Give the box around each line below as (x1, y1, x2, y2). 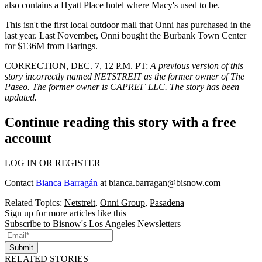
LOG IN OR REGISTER (5, 158, 101, 168)
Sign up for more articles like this (5, 208, 126, 219)
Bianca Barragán (36, 178, 98, 188)
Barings (67, 41, 95, 51)
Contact (5, 178, 36, 188)
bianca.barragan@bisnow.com (109, 178, 220, 188)
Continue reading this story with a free (5, 115, 236, 130)
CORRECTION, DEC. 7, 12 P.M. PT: (5, 61, 148, 71)
